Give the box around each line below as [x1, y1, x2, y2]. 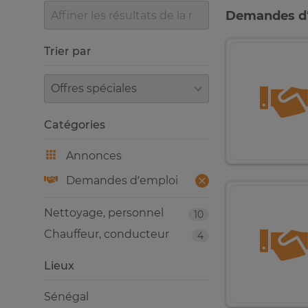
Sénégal [44, 290, 89, 303]
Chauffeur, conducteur [44, 228, 169, 241]
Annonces [66, 149, 122, 162]
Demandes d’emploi [66, 174, 178, 187]
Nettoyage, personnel [44, 206, 164, 219]
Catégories [44, 118, 105, 131]
